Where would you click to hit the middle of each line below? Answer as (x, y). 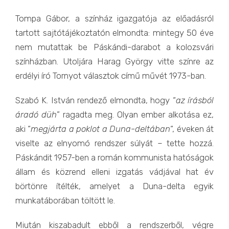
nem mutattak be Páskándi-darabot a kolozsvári (114, 47)
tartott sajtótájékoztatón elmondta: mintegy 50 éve (114, 33)
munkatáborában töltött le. (65, 200)
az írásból (195, 100)
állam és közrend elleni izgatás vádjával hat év (114, 172)
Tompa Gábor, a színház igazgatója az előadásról (114, 18)
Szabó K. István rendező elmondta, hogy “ (96, 100)
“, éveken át (192, 129)
